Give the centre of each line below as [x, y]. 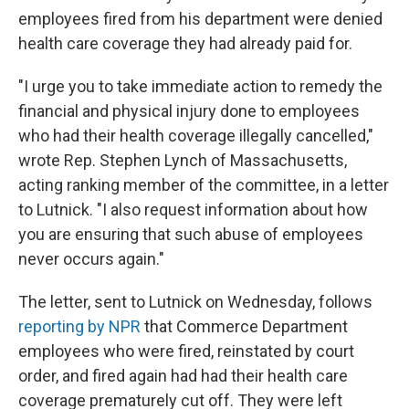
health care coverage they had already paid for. [185, 43]
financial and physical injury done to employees [189, 111]
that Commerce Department [244, 326]
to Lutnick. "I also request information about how [193, 210]
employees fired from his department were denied [200, 19]
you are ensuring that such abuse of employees [191, 234]
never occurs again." [91, 259]
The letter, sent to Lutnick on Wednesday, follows [195, 302]
